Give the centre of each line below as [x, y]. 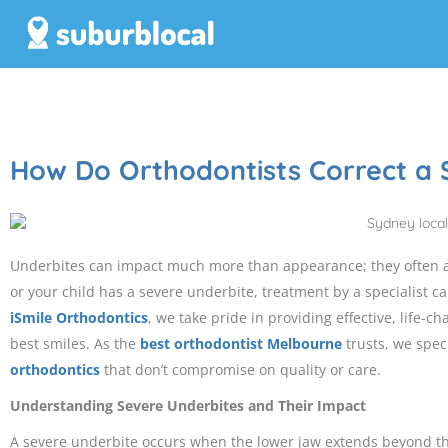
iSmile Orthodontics [79, 318]
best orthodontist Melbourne [241, 344]
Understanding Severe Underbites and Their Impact [188, 406]
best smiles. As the [75, 344]
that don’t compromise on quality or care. [240, 370]
